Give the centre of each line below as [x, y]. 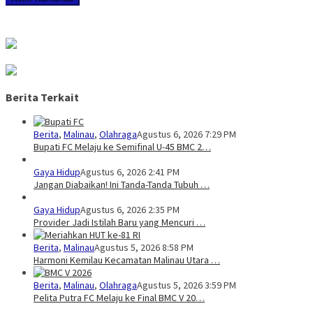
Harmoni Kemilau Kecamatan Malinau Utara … [127, 260]
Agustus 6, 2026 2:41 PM [130, 172]
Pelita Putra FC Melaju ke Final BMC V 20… [119, 298]
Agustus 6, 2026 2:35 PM [130, 210]
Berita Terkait [42, 97]
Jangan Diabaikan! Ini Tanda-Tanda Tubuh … [122, 185]
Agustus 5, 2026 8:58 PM [144, 248]
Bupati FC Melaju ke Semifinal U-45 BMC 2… [122, 147]
